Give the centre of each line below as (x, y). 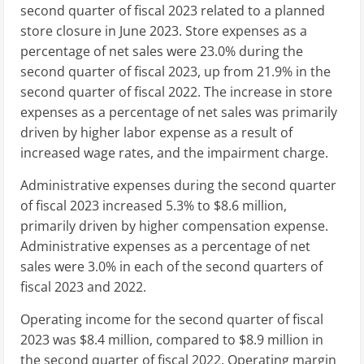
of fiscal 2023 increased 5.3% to (117, 205)
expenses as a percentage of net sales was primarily (179, 112)
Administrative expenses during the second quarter (178, 185)
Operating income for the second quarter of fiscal (172, 319)
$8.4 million (115, 339)
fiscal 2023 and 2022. (83, 286)
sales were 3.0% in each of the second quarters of (171, 266)
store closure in (70, 30)
